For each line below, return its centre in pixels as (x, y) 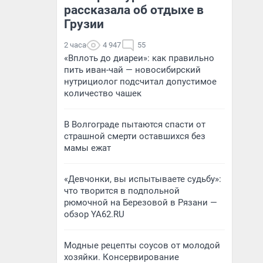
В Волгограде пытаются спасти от (135, 124)
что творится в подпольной (122, 191)
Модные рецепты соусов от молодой (142, 245)
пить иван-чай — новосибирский (132, 70)
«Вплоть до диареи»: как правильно (139, 58)
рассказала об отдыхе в (134, 10)
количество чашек (103, 93)
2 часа (75, 45)
